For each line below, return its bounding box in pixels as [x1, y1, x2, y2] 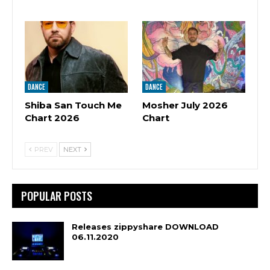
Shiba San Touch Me [25, 99, 122, 111]
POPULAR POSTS [21, 188, 92, 204]
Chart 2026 [25, 112, 80, 124]
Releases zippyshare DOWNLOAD [72, 222, 219, 232]
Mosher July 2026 [142, 99, 228, 111]
